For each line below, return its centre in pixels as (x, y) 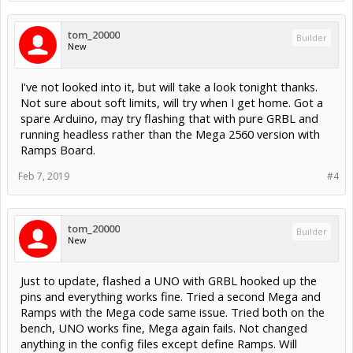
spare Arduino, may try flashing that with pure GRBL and (169, 118)
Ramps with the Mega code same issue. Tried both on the (173, 312)
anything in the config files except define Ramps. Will (159, 343)
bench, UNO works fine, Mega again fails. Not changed (164, 327)
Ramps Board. (58, 149)
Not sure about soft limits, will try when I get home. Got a (172, 102)
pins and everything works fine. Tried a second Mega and (171, 296)
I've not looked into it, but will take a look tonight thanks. (169, 86)
